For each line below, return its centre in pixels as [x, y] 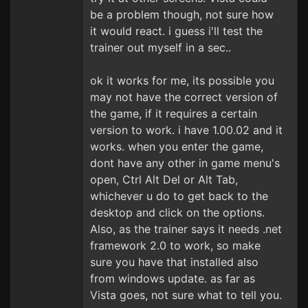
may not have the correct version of [184, 97]
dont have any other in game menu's [185, 163]
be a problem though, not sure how [182, 14]
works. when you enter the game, [177, 146]
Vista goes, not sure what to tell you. [186, 295]
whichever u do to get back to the [179, 196]
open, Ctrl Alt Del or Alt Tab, [164, 179]
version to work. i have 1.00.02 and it [186, 130]
